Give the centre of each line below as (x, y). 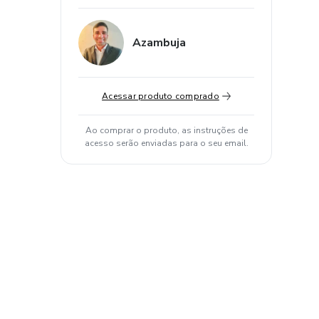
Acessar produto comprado (161, 96)
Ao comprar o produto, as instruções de (166, 130)
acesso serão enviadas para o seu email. (166, 143)
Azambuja (159, 43)
